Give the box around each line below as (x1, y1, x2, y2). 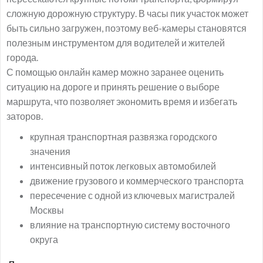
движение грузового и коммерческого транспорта (30, 175, 244, 186)
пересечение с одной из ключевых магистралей (30, 190, 235, 201)
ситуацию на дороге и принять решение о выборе (6, 81, 220, 92)
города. (6, 52, 38, 63)
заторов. (6, 110, 43, 122)
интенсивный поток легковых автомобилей (30, 160, 216, 171)
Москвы (30, 204, 64, 215)
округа (30, 234, 58, 245)
